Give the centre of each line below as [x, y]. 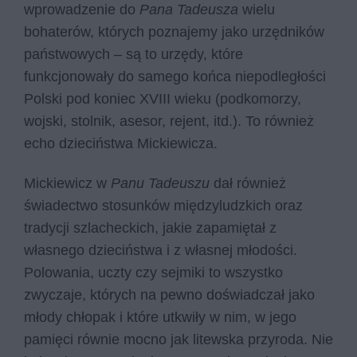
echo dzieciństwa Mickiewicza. [123, 144]
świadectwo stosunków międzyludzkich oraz [163, 205]
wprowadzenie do [82, 10]
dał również [250, 183]
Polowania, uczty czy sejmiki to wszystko [153, 272]
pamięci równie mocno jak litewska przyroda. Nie [178, 339]
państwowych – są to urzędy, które [133, 55]
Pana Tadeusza [191, 10]
